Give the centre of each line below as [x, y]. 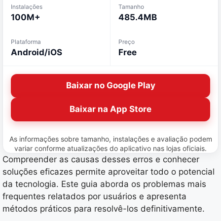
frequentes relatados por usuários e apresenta [94, 196]
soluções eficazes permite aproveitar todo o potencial [109, 171]
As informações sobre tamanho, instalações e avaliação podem [110, 139]
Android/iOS [37, 52]
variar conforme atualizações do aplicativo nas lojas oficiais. [110, 148]
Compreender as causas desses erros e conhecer [101, 159]
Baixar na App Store [110, 109]
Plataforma [26, 41]
